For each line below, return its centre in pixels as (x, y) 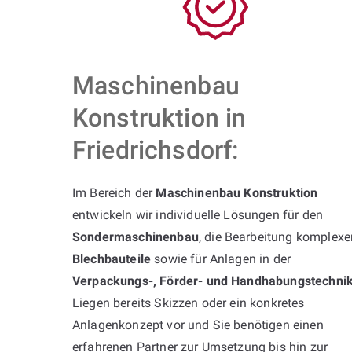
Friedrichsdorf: (156, 150)
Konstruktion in (159, 117)
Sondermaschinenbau (136, 236)
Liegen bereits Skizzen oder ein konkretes (189, 302)
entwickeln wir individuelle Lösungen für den (198, 214)
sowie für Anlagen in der (221, 258)
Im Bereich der (114, 192)
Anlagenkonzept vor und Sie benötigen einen (198, 324)
